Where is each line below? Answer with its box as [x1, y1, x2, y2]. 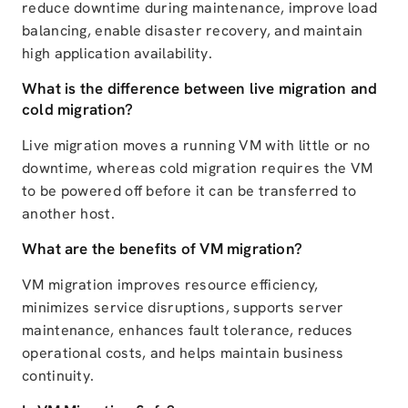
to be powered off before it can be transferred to [22, 181, 357, 201]
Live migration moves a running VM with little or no [22, 136, 371, 156]
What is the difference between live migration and [22, 78, 378, 99]
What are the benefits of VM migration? [22, 239, 303, 260]
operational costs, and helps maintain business [22, 343, 344, 363]
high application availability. [22, 44, 213, 64]
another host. [22, 204, 115, 224]
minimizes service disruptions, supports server [22, 298, 344, 318]
